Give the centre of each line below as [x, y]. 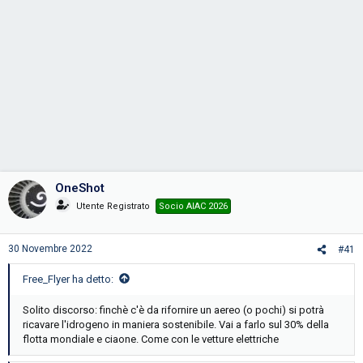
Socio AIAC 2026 [193, 206]
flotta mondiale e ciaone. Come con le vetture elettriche [151, 339]
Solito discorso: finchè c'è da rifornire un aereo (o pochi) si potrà [173, 310]
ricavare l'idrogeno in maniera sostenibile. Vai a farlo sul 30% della [176, 324]
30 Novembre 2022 [50, 248]
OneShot [80, 188]
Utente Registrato [113, 206]
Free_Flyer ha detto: [68, 279]
